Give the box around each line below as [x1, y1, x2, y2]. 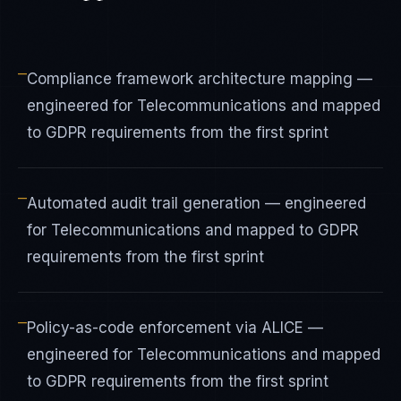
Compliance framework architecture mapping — [27, 70, 372, 88]
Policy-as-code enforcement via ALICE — [27, 319, 323, 337]
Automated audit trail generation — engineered [27, 194, 366, 212]
